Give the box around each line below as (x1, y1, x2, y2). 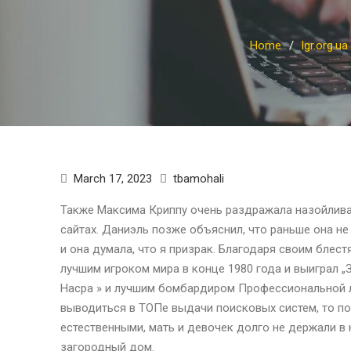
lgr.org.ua (301, 38, 348, 52)
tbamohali (173, 171, 224, 186)
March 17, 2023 (74, 171, 152, 186)
